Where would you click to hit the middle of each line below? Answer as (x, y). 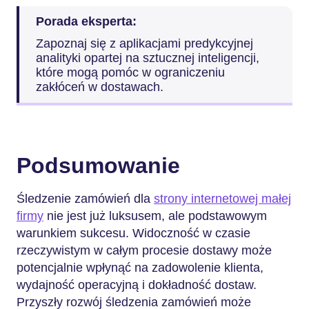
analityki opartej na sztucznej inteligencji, (148, 58)
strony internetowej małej (222, 199)
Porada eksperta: (88, 21)
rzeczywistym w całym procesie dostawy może (144, 250)
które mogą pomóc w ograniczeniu (130, 72)
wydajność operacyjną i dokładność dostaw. (137, 285)
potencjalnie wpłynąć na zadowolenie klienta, (140, 268)
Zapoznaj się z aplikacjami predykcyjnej (144, 43)
